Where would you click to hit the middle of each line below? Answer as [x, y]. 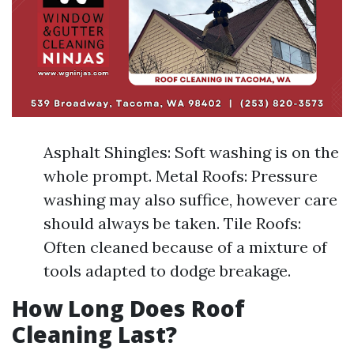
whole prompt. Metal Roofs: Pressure [181, 175]
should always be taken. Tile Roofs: [172, 223]
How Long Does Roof [128, 308]
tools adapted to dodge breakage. [167, 270]
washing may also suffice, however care [190, 199]
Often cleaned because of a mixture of [185, 247]
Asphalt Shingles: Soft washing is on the [191, 152]
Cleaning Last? [94, 334]
